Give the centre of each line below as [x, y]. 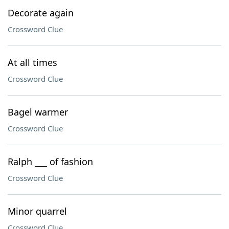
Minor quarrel [37, 211]
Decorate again [41, 13]
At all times [32, 62]
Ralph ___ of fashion [50, 162]
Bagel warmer [38, 112]
